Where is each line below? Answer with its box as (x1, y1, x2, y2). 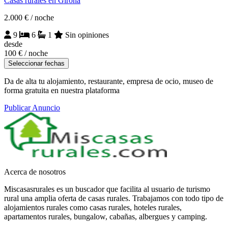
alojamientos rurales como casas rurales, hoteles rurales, (4, 203, 182, 212)
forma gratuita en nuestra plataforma (4, 86, 120, 95)
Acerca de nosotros (4, 167, 66, 176)
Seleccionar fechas (8, 60, 65, 67)
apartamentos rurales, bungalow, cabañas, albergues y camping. (4, 212, 207, 221)
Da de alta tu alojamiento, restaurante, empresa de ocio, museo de (4, 77, 213, 85)
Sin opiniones (63, 31, 109, 39)
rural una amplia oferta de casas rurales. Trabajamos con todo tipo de (4, 194, 223, 203)
